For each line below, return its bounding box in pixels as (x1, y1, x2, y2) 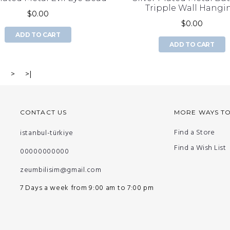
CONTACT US (20, 108, 67, 117)
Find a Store (174, 127, 215, 139)
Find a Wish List (174, 142, 226, 155)
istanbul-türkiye (20, 127, 74, 140)
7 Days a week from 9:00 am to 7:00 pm (20, 182, 154, 195)
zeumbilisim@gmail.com (20, 164, 102, 177)
